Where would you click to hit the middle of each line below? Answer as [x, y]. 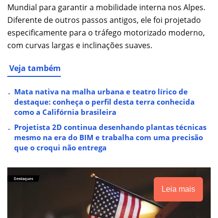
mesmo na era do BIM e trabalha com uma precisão [109, 137]
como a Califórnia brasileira [65, 112]
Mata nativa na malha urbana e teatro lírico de [101, 92]
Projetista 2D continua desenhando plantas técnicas [110, 127]
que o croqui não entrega [60, 148]
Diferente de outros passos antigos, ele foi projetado [104, 20]
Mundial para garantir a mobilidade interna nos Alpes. [106, 8]
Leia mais [178, 189]
